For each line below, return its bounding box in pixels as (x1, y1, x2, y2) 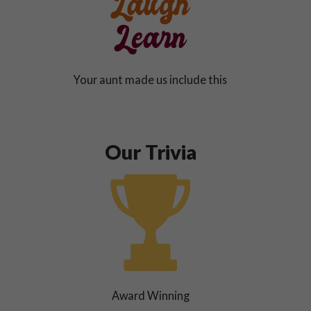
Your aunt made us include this (74, 72, 227, 86)
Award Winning (111, 289, 190, 303)
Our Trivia (104, 140, 196, 165)
